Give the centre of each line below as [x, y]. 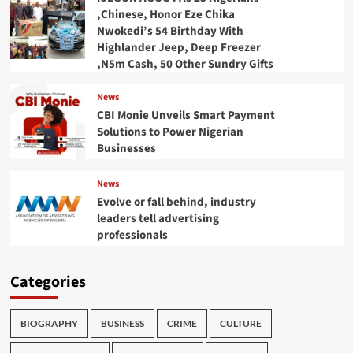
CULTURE [240, 324]
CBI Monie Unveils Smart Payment [186, 115]
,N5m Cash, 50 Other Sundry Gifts [185, 65]
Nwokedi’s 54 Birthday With [170, 32]
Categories [48, 282]
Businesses [126, 148]
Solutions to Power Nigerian [170, 132]
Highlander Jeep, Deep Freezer [178, 48]
